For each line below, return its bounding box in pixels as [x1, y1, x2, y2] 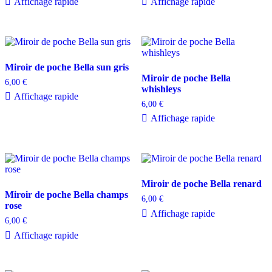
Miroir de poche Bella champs [5, 189, 128, 200]
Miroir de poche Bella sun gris [5, 61, 129, 72]
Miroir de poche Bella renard [141, 178, 262, 189]
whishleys [141, 83, 181, 94]
